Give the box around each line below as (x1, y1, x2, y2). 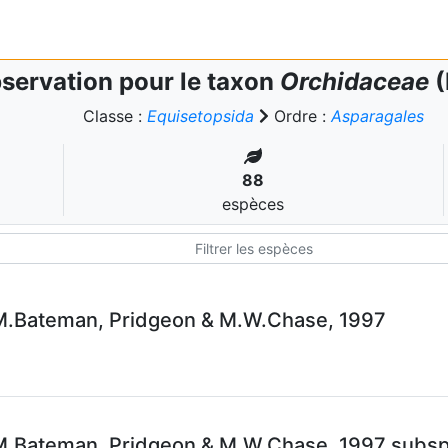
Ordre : (269, 106, 331, 126)
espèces (222, 194, 285, 214)
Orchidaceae (279, 67, 429, 96)
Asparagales (331, 106, 424, 126)
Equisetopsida (147, 106, 254, 126)
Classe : (83, 106, 147, 126)
